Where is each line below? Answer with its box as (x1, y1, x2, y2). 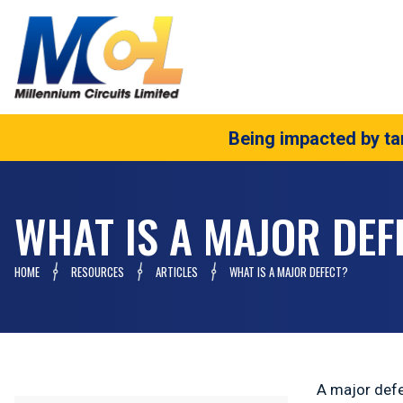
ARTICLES (156, 263, 198, 281)
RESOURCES (71, 263, 124, 281)
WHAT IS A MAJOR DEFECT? (229, 263, 348, 281)
